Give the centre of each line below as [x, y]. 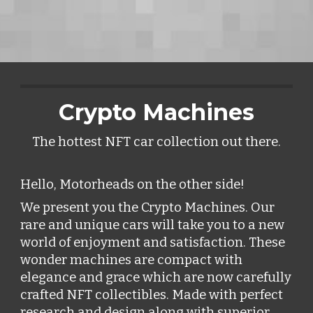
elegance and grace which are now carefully [156, 277]
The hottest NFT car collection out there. [156, 142]
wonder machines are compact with [132, 260]
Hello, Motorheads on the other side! [134, 184]
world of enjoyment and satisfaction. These [153, 242]
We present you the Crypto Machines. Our [148, 208]
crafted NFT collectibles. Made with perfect [152, 295]
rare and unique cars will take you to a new [153, 225]
